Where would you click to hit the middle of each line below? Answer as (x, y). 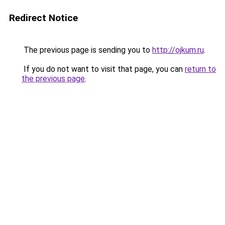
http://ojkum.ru (178, 50)
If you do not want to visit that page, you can (103, 69)
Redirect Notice (43, 18)
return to (200, 69)
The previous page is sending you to (87, 50)
